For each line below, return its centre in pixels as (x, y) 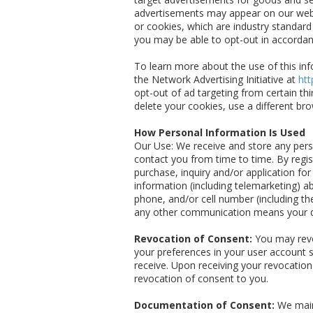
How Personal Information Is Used (220, 133)
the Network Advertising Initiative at (216, 80)
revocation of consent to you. (201, 279)
